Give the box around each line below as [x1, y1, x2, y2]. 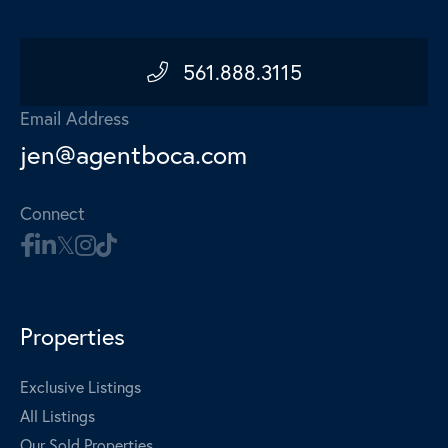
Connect [20, 200, 85, 225]
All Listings [20, 404, 95, 426]
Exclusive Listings [20, 375, 141, 397]
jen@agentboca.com [20, 136, 247, 171]
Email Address [20, 105, 129, 130]
